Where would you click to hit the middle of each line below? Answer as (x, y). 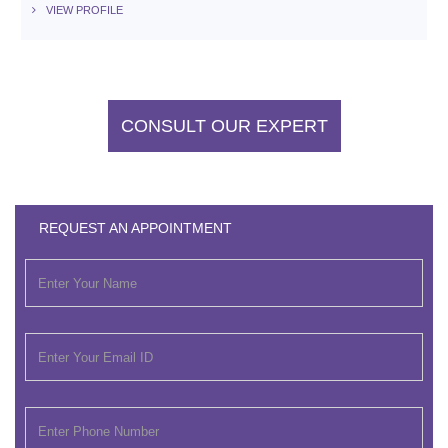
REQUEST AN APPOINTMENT (135, 228)
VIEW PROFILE (84, 10)
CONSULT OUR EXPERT (224, 126)
